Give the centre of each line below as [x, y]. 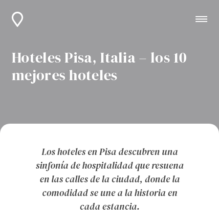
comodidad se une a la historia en [109, 193]
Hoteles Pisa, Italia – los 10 [99, 58]
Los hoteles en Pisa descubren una [109, 152]
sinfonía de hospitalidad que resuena [109, 165]
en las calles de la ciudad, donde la [109, 179]
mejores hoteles [65, 75]
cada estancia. [109, 207]
